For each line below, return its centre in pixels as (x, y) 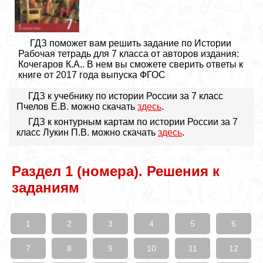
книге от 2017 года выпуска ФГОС (92, 75)
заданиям (45, 187)
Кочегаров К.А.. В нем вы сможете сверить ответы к (131, 64)
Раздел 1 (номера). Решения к (115, 171)
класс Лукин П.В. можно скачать (87, 132)
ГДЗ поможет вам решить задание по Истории (131, 43)
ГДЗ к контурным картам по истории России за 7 (133, 122)
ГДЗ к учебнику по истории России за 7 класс (126, 96)
